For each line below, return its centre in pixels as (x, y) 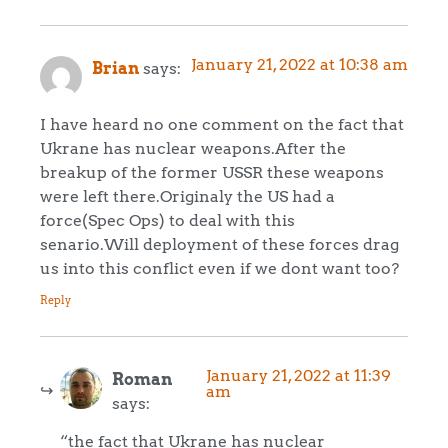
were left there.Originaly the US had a (187, 196)
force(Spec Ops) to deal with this (167, 220)
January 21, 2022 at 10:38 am (299, 63)
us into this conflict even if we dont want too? (219, 268)
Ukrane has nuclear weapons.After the (193, 148)
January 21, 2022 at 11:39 (298, 374)
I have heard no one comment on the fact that (222, 124)
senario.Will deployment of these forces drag (219, 244)
